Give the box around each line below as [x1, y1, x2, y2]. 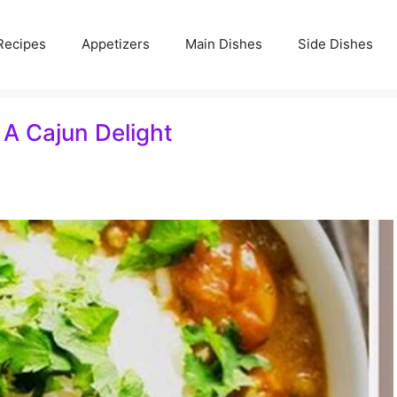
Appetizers [82, 35, 150, 52]
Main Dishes [185, 35, 262, 52]
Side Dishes [298, 35, 373, 52]
